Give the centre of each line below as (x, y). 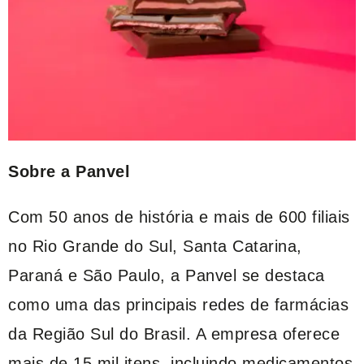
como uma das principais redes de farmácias (178, 304)
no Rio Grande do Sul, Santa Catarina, (155, 246)
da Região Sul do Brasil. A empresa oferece (174, 334)
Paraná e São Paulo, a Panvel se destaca (167, 275)
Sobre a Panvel (69, 171)
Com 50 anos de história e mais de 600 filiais (179, 217)
